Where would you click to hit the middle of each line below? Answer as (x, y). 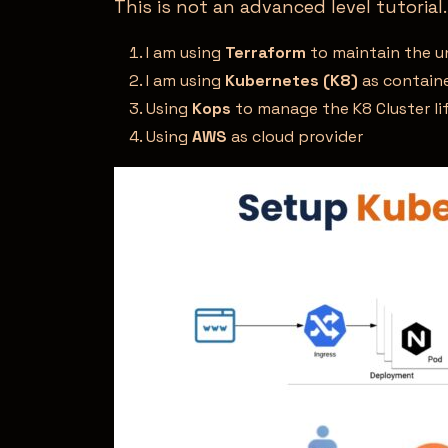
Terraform (265, 52)
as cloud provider (295, 136)
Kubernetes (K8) (291, 80)
